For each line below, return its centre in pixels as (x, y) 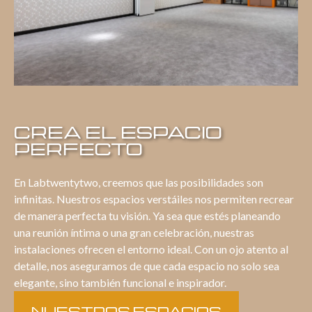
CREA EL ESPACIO (118, 132)
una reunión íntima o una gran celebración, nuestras (134, 233)
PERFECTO (78, 149)
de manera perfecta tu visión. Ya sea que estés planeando (147, 216)
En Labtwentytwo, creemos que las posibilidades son (139, 182)
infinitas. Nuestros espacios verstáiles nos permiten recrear (154, 199)
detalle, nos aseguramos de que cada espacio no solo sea (147, 266)
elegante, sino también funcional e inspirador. (120, 283)
